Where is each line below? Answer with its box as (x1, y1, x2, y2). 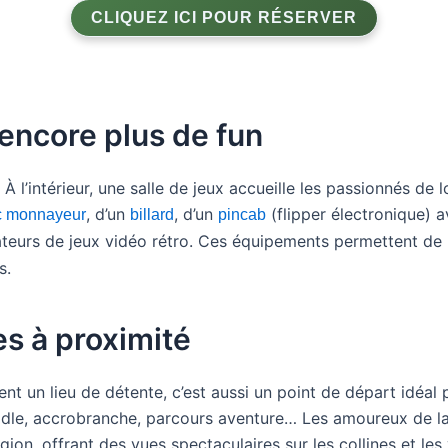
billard (130, 206, 174, 223)
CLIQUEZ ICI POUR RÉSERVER (91, 9, 357, 26)
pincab (218, 206, 266, 223)
